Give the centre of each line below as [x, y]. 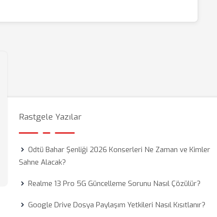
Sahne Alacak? [43, 162]
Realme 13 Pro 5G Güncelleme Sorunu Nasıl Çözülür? [115, 184]
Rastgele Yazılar [50, 117]
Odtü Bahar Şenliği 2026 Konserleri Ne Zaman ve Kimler [119, 150]
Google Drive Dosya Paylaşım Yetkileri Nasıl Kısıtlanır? [117, 205]
